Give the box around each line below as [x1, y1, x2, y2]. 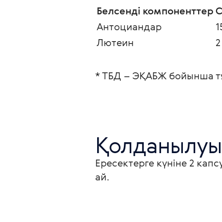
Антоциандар [97, 20, 164, 33]
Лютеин [97, 36, 136, 49]
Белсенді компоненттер [97, 4, 214, 17]
